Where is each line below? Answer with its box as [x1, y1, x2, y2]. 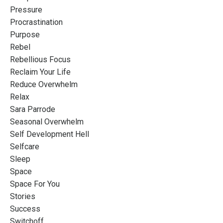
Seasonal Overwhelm [10, 117, 84, 126]
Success [10, 204, 40, 214]
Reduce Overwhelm [10, 80, 78, 89]
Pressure [10, 5, 42, 14]
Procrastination [10, 17, 63, 27]
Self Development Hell [10, 129, 89, 139]
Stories [10, 192, 35, 201]
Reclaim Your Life [10, 67, 71, 77]
